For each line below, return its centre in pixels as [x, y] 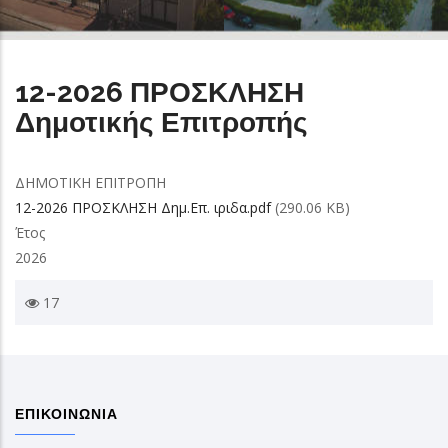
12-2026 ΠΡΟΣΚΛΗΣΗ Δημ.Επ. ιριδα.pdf [143, 207]
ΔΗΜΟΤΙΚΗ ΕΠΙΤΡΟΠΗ [90, 182]
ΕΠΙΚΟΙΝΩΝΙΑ [66, 414]
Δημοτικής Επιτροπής [161, 122]
